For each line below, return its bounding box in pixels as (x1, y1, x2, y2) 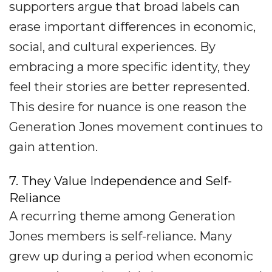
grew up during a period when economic (9, 249, 253, 264)
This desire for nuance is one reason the (9, 100, 246, 115)
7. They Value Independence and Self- (9, 174, 232, 189)
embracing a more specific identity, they (9, 59, 250, 75)
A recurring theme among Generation (9, 209, 236, 224)
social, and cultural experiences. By (9, 39, 216, 55)
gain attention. (9, 140, 98, 155)
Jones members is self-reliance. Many (9, 229, 232, 244)
